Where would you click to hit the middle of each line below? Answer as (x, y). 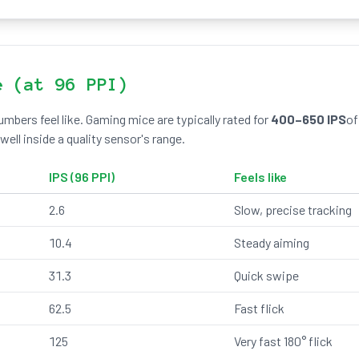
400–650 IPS (309, 119)
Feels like (260, 177)
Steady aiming (272, 242)
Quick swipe (266, 275)
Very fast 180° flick (283, 341)
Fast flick (259, 308)
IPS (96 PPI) (82, 177)
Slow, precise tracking (293, 210)
